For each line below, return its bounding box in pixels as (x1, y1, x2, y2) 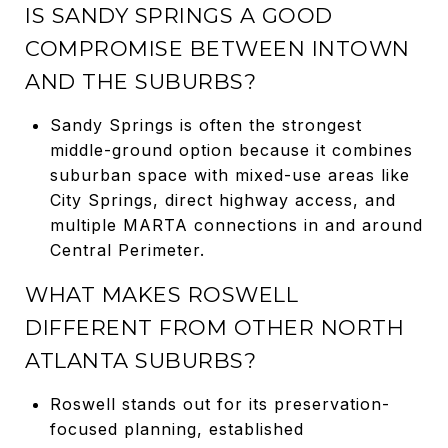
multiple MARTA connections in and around (49, 214, 423, 235)
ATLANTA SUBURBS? (25, 347, 256, 373)
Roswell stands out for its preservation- (49, 393, 390, 414)
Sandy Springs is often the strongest (49, 114, 362, 135)
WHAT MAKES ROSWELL (25, 281, 298, 307)
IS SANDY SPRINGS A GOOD (25, 2, 333, 28)
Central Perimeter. (49, 239, 205, 260)
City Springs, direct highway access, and (49, 189, 396, 210)
